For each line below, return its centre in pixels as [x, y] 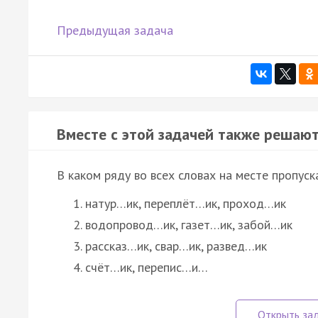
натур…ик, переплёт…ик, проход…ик [186, 203]
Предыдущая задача [115, 30]
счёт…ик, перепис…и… [147, 267]
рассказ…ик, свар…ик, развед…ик [176, 246]
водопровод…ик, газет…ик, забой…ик [189, 224]
